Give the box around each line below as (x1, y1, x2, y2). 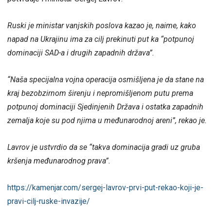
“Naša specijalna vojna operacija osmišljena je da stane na (7, 74, 204, 84)
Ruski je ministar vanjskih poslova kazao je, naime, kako (7, 20, 196, 30)
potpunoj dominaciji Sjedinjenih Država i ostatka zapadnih (7, 102, 203, 111)
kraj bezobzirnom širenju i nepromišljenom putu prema (7, 88, 193, 98)
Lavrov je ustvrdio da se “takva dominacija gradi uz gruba (7, 143, 200, 152)
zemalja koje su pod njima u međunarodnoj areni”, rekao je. (7, 115, 207, 125)
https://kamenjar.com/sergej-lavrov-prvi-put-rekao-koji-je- (7, 183, 203, 193)
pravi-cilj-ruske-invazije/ (7, 197, 90, 206)
